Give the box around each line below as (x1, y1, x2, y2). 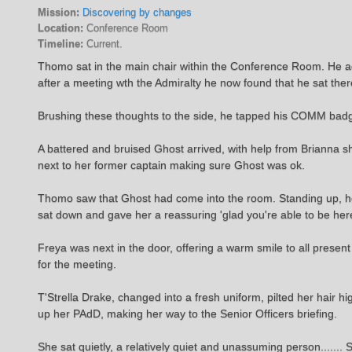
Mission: (38, 6, 80, 18)
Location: (38, 22, 84, 34)
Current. (83, 38, 123, 49)
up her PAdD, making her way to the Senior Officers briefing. (38, 307, 338, 320)
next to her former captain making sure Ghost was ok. (38, 159, 306, 171)
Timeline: (38, 38, 84, 49)
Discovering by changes (82, 6, 192, 18)
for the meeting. (38, 258, 117, 270)
